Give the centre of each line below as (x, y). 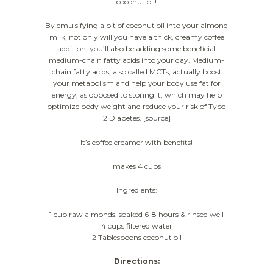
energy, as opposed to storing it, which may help (136, 95)
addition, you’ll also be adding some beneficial (136, 49)
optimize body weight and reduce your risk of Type (136, 107)
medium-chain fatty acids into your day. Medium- (136, 60)
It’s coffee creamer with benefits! (136, 142)
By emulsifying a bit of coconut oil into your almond (136, 26)
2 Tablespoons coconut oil (136, 237)
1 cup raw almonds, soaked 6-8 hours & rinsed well (136, 214)
